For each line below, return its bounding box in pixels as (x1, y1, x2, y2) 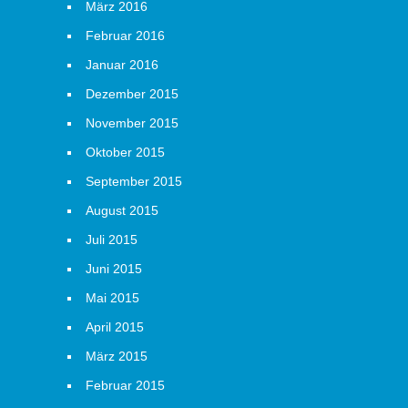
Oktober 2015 (86, 145, 165, 159)
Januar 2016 (86, 57, 158, 72)
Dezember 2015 (86, 87, 178, 101)
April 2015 (86, 320, 144, 334)
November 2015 (86, 116, 178, 130)
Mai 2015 (86, 291, 139, 305)
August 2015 (86, 203, 158, 218)
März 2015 (86, 349, 148, 363)
